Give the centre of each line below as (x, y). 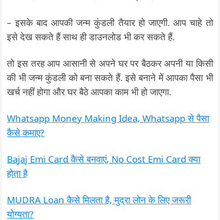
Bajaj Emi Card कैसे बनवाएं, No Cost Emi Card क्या (104, 159)
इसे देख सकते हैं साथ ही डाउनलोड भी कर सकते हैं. (91, 37)
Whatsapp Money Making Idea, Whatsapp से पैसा (108, 118)
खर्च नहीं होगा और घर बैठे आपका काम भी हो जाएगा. (89, 92)
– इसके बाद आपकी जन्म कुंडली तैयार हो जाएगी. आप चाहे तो (110, 22)
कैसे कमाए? (26, 132)
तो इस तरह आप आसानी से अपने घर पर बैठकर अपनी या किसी (110, 63)
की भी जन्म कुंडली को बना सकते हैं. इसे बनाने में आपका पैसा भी (110, 77)
